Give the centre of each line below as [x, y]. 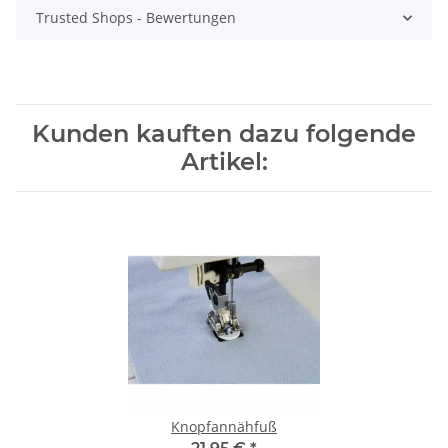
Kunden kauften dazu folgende [224, 134]
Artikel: [224, 162]
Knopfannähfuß [224, 427]
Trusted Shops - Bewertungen [136, 18]
